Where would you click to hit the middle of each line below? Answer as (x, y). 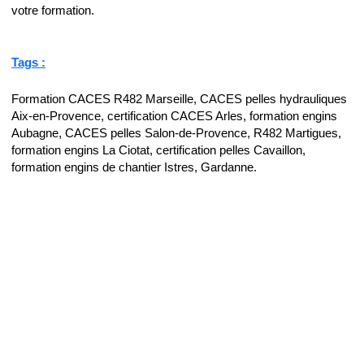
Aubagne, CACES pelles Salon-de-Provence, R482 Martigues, (176, 133)
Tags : (28, 63)
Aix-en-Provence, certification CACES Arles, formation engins (174, 116)
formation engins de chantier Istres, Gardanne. (134, 167)
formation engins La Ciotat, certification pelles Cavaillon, (158, 150)
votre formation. (53, 11)
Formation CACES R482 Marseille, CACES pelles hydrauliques (179, 99)
